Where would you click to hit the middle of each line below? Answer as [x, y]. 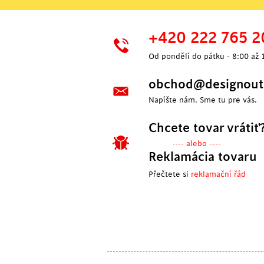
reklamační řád [218, 174]
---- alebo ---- [197, 143]
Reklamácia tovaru [203, 157]
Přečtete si [170, 174]
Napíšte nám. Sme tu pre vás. [203, 100]
